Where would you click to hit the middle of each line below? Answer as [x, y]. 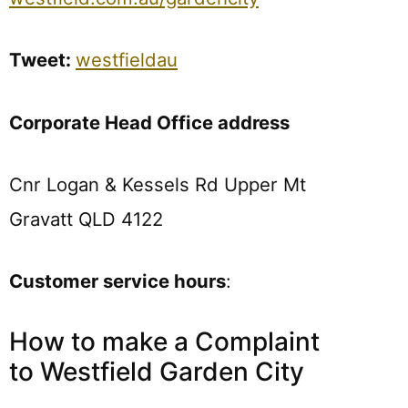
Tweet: [42, 60]
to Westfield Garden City [157, 371]
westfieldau [127, 60]
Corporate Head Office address [149, 122]
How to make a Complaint [164, 341]
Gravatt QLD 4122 [86, 219]
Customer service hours [117, 281]
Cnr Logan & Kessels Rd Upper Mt [158, 184]
